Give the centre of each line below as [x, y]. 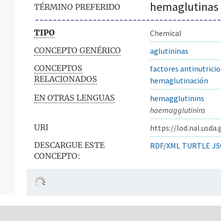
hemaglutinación [179, 80]
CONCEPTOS [58, 68]
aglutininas [169, 51]
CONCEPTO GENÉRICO [77, 50]
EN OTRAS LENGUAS [74, 97]
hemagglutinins [177, 98]
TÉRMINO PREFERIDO [77, 7]
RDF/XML [165, 145]
